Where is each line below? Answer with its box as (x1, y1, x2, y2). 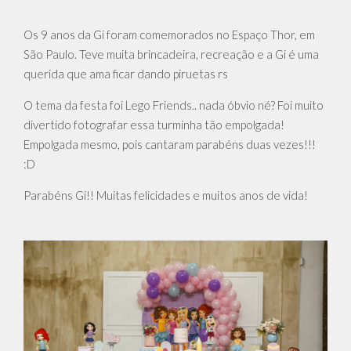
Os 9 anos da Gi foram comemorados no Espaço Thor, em (24, 27, 315, 42)
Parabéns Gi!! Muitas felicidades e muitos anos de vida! (24, 188, 310, 203)
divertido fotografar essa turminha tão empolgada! (24, 118, 284, 132)
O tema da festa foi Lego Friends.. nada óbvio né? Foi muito (24, 98, 324, 113)
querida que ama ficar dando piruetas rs (24, 67, 228, 81)
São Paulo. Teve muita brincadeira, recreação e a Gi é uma (24, 47, 319, 62)
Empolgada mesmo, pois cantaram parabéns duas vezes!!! (24, 137, 316, 152)
